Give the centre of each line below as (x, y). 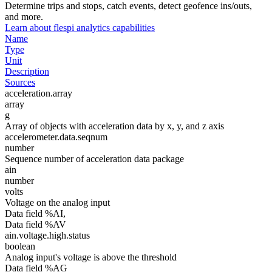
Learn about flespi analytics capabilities (80, 28)
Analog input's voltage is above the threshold (91, 257)
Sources (20, 82)
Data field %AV (36, 224)
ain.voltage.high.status (47, 235)
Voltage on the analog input (57, 202)
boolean (20, 246)
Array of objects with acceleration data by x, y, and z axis (114, 126)
